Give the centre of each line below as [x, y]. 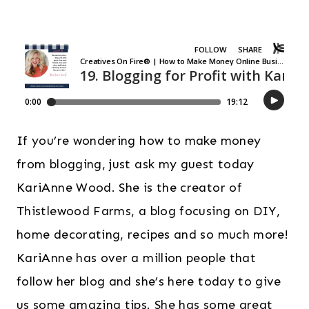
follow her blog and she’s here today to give [149, 282]
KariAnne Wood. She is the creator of [129, 188]
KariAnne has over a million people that [137, 258]
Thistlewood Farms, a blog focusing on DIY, [149, 211]
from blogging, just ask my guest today [136, 165]
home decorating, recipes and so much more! [153, 235]
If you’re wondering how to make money [139, 141]
